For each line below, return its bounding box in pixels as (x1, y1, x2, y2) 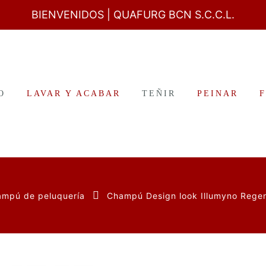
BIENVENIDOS (31, 8, 107, 21)
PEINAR (197, 89, 238, 98)
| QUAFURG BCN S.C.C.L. (107, 8, 235, 21)
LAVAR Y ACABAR (27, 89, 121, 98)
